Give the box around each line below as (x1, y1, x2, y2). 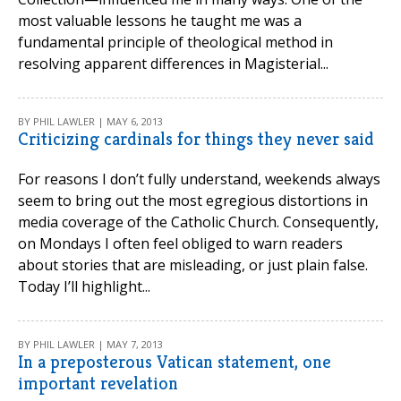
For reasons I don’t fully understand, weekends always (18, 169, 380, 189)
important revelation (18, 372, 178, 395)
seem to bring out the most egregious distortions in (18, 191, 368, 210)
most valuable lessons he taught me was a (18, 11, 302, 30)
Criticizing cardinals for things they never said (18, 128, 374, 150)
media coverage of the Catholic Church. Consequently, (18, 212, 379, 232)
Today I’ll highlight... (18, 277, 150, 296)
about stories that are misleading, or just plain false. (18, 255, 368, 275)
